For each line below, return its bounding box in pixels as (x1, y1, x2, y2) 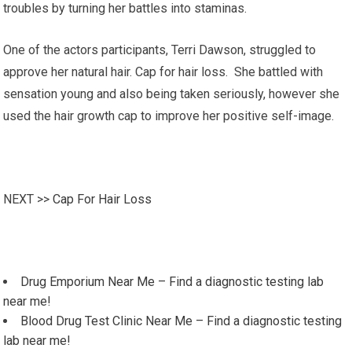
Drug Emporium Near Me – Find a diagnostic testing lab (20, 274, 324, 289)
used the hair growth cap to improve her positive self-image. (3, 108, 335, 123)
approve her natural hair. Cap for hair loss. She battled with (3, 64, 324, 79)
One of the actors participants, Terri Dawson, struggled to (3, 42, 317, 57)
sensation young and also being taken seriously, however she (3, 86, 340, 101)
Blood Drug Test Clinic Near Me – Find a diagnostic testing (20, 313, 343, 328)
